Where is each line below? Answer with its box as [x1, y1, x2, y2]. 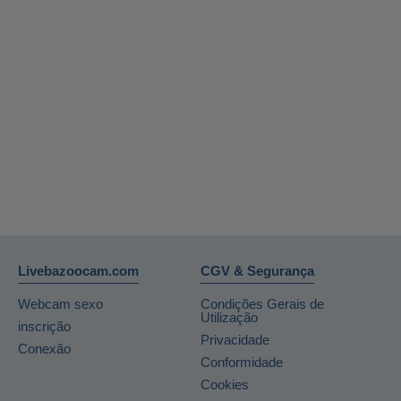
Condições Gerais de [200, 295, 324, 311]
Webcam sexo [18, 295, 103, 311]
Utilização [200, 309, 258, 325]
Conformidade [200, 354, 283, 370]
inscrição [18, 318, 71, 334]
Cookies [200, 376, 249, 392]
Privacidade [200, 331, 269, 347]
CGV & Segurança [200, 262, 314, 278]
